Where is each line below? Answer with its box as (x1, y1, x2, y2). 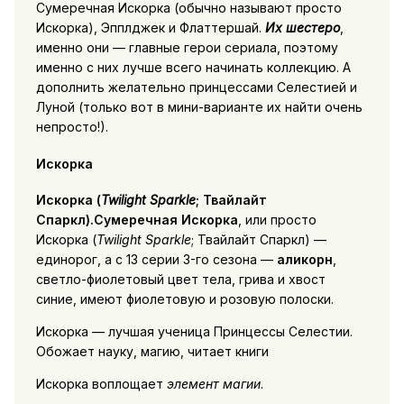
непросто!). (35, 119, 108, 135)
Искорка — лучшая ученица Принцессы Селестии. (35, 324, 353, 340)
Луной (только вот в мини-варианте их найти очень (35, 99, 363, 115)
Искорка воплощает (35, 376, 167, 392)
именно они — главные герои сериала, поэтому (35, 40, 338, 56)
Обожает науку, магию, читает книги (35, 344, 269, 360)
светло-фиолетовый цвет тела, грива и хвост (35, 271, 326, 288)
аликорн (276, 252, 333, 268)
